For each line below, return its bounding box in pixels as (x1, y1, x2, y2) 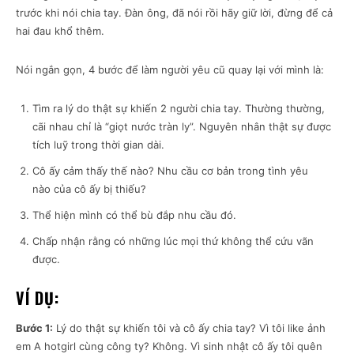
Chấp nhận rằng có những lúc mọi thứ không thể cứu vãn (32, 235, 314, 248)
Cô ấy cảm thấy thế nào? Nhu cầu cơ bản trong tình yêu (32, 164, 308, 178)
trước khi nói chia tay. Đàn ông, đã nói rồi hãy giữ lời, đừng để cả (16, 6, 333, 20)
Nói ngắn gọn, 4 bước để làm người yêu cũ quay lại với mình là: (16, 63, 324, 77)
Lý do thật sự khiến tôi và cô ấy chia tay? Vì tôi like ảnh (53, 322, 326, 335)
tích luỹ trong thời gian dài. (32, 138, 164, 152)
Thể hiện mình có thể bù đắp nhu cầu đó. (32, 209, 236, 222)
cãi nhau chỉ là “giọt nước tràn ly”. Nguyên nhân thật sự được (32, 120, 331, 134)
